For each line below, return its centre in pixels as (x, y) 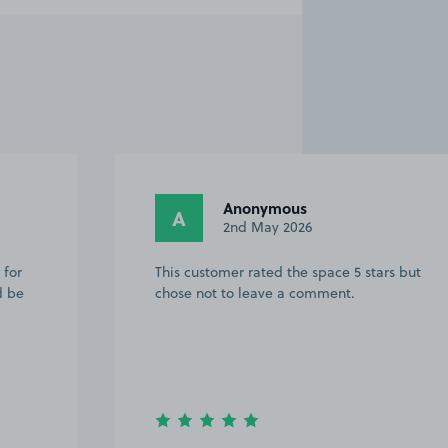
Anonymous (265, 208)
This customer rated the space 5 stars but (288, 271)
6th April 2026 (267, 227)
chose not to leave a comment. (255, 292)
